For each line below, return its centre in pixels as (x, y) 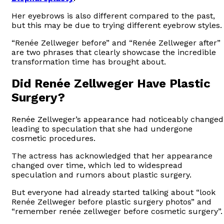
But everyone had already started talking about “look (113, 192)
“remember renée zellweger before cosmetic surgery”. (117, 211)
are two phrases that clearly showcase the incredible (114, 52)
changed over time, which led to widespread (97, 165)
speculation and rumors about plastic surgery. (101, 174)
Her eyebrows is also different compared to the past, (113, 15)
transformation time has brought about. (89, 61)
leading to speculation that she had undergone (102, 128)
